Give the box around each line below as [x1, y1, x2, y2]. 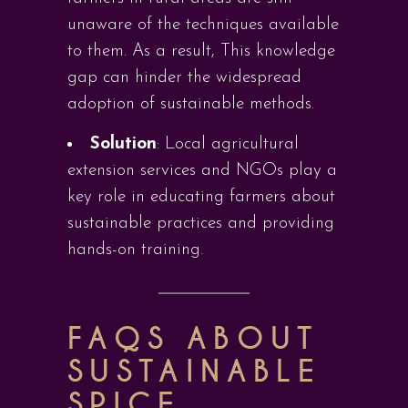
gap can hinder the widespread [67, 69, 301, 87]
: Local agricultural [157, 136, 299, 153]
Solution [90, 136, 157, 153]
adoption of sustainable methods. [67, 96, 314, 113]
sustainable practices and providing [67, 215, 334, 232]
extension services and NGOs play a [67, 162, 337, 179]
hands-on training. [67, 241, 203, 259]
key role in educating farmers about [67, 189, 335, 206]
